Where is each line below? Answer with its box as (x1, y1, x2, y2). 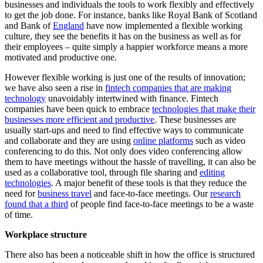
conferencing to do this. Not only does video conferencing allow (5, 146, 242, 157)
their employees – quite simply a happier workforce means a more (5, 42, 248, 52)
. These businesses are (154, 114, 236, 125)
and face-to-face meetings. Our (92, 188, 210, 199)
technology (5, 93, 46, 104)
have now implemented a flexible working (84, 21, 242, 31)
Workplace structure (5, 230, 87, 240)
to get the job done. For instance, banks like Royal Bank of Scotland (5, 10, 257, 21)
